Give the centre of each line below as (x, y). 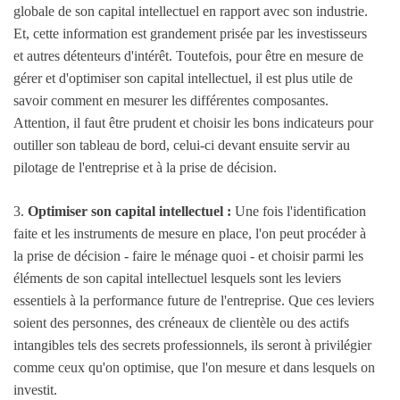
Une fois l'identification (300, 212)
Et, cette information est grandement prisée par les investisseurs (190, 34)
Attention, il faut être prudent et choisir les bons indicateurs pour (193, 123)
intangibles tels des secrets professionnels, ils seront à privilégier (192, 346)
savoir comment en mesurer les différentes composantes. (171, 101)
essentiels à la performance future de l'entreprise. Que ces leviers (194, 301)
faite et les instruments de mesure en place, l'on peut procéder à (190, 234)
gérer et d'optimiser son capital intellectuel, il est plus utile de (183, 79)
